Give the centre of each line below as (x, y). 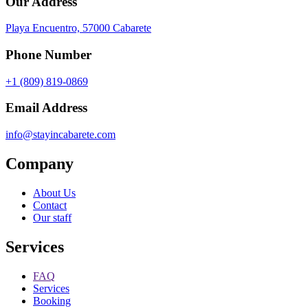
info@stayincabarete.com (60, 135)
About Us (54, 193)
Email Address (46, 108)
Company (40, 164)
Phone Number (48, 55)
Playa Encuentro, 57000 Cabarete (78, 28)
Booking (52, 300)
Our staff (52, 218)
